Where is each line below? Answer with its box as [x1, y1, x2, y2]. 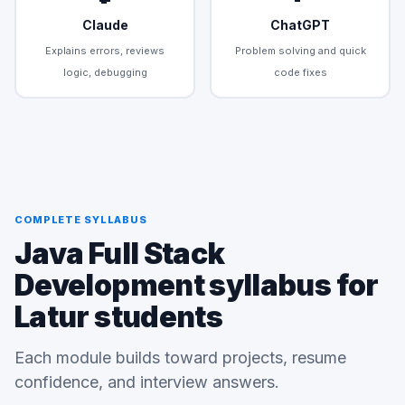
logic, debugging [62, 65, 147, 79]
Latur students [14, 299, 223, 334]
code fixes [273, 65, 327, 79]
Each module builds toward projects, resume [14, 348, 346, 367]
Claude [81, 16, 128, 33]
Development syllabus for [14, 268, 379, 303]
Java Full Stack [14, 236, 225, 271]
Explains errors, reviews [45, 43, 165, 57]
